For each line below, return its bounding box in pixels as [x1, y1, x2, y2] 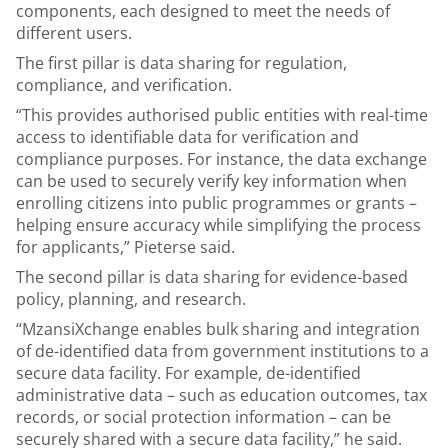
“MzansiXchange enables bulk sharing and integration [16, 318, 420, 340]
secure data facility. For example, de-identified [16, 362, 361, 384]
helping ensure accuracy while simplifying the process [16, 214, 421, 236]
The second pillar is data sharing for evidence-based [16, 266, 408, 288]
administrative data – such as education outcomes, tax [16, 384, 427, 406]
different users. [16, 22, 136, 44]
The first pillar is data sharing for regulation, [16, 52, 347, 74]
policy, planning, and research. [16, 288, 246, 310]
